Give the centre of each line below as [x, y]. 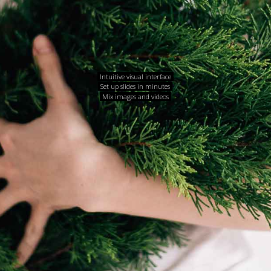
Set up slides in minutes [135, 86]
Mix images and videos [135, 96]
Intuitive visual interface [135, 76]
